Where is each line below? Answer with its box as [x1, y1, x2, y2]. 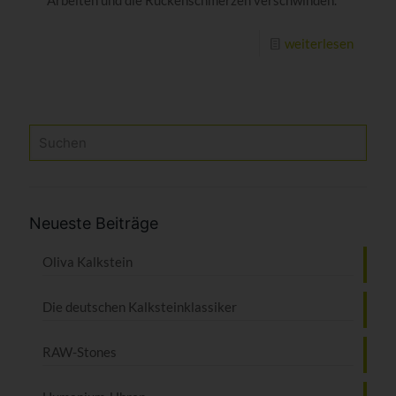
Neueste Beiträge [29, 213, 158, 232]
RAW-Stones [42, 343, 117, 360]
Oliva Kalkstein [42, 253, 133, 270]
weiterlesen [285, 34, 354, 51]
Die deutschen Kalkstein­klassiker [42, 298, 237, 315]
